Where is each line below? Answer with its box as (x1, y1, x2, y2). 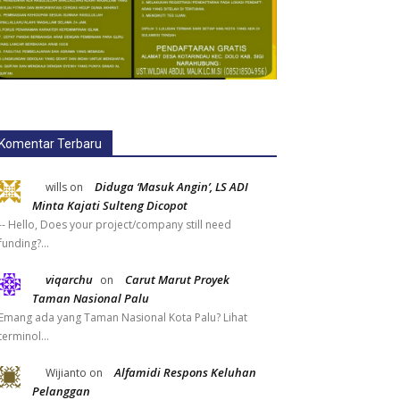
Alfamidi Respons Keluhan (114, 364, 256, 381)
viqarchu (46, 271, 93, 288)
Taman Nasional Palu (32, 290, 149, 307)
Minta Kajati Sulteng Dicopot (32, 197, 187, 214)
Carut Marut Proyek (125, 271, 229, 288)
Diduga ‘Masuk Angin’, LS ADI (95, 179, 248, 196)
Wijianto (46, 365, 87, 381)
